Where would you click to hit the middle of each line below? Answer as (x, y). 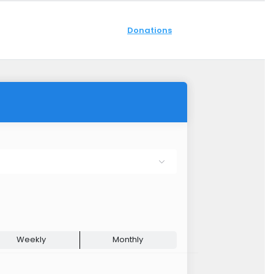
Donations (150, 30)
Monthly (128, 240)
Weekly (31, 240)
